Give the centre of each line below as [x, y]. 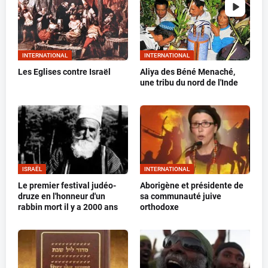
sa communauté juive [181, 197]
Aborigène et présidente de [192, 186]
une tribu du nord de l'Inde [189, 83]
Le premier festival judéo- [67, 186]
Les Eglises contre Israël [64, 72]
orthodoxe [159, 207]
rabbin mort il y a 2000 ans [68, 207]
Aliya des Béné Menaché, [188, 72]
